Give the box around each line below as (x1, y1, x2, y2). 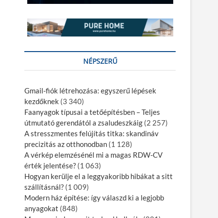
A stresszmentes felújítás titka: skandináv (24, 129, 159, 138)
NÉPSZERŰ (83, 56, 117, 66)
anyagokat (24, 204, 58, 213)
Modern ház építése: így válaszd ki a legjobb (24, 193, 164, 202)
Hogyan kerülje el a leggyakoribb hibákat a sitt (24, 172, 173, 181)
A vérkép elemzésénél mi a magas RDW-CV (24, 150, 163, 160)
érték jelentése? (24, 161, 76, 170)
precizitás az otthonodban (24, 140, 107, 149)
